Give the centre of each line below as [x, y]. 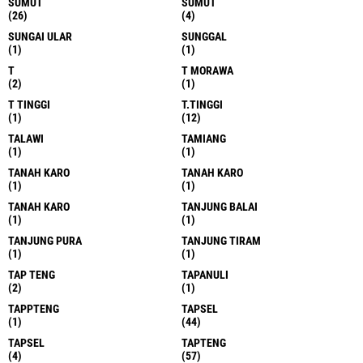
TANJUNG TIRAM [221, 241]
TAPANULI [205, 275]
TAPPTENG [34, 309]
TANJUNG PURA [45, 241]
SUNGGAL [204, 37]
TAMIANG [204, 139]
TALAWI [26, 139]
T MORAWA [207, 71]
